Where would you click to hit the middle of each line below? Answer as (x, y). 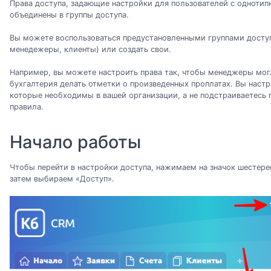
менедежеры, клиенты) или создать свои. (90, 49)
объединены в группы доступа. (69, 15)
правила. (27, 107)
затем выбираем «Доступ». (62, 178)
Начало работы (75, 142)
